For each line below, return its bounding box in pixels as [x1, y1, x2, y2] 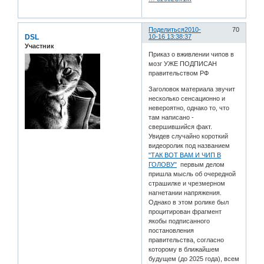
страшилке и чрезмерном [148, 179, 226, 187]
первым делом [177, 160, 225, 168]
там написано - [148, 113, 194, 121]
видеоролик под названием [148, 141, 230, 149]
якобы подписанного [148, 217, 210, 225]
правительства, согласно [148, 236, 225, 243]
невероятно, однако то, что [148, 104, 230, 111]
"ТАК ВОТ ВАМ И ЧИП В [148, 151, 222, 159]
